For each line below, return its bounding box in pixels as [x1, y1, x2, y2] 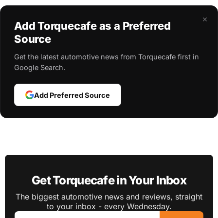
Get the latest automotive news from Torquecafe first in [14, 53, 199, 61]
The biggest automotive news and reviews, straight [16, 192, 202, 202]
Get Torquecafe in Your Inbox [32, 173, 186, 188]
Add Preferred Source [34, 91, 110, 99]
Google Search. [14, 63, 65, 72]
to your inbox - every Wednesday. [46, 201, 172, 212]
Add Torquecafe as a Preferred [14, 19, 171, 33]
